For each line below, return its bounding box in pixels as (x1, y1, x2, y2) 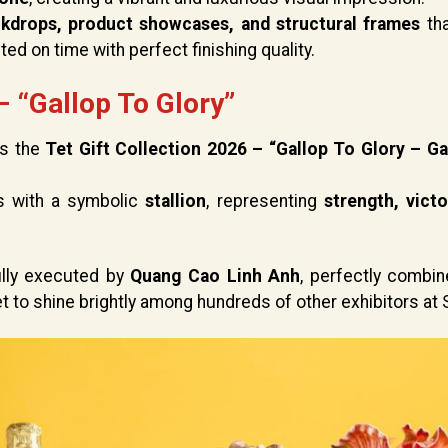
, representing (206, 190, 324, 211)
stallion (145, 190, 207, 211)
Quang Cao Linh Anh (130, 265, 301, 286)
